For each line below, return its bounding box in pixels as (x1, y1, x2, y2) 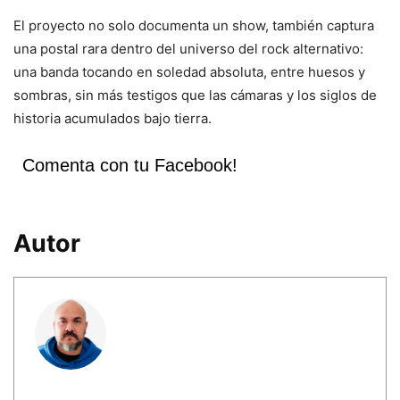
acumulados (64, 110, 144, 128)
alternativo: (293, 40, 363, 58)
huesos (308, 63, 358, 81)
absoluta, (210, 63, 271, 81)
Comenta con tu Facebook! (22, 155, 237, 176)
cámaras (230, 87, 287, 104)
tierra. (174, 110, 212, 128)
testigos (127, 87, 181, 104)
